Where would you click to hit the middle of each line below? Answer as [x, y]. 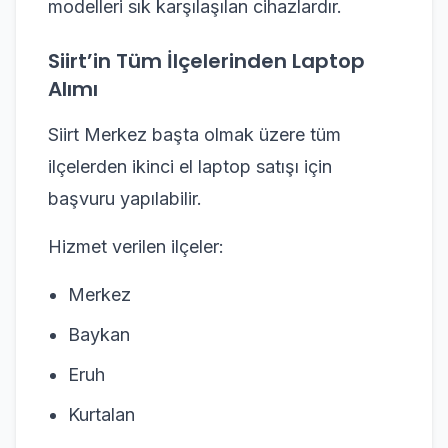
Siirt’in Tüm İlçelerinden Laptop [206, 60]
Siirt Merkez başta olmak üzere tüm [194, 134]
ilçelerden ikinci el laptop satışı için [190, 166]
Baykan [99, 334]
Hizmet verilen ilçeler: [136, 246]
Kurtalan [101, 414]
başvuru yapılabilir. [125, 198]
